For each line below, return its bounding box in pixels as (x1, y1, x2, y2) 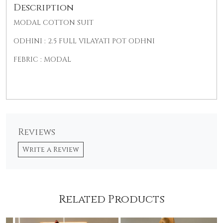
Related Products (58, 192, 165, 207)
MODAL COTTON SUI (13, 18, 89, 28)
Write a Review (22, 145, 79, 155)
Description (13, 2, 74, 14)
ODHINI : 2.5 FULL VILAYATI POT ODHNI (13, 36, 155, 46)
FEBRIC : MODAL (13, 55, 71, 65)
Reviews (18, 126, 55, 139)
